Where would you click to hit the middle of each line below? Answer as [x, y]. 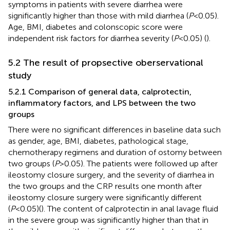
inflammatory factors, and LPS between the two [102, 103]
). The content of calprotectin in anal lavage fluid [130, 208]
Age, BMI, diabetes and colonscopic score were [95, 27]
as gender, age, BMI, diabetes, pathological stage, [98, 141]
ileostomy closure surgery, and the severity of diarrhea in [111, 175]
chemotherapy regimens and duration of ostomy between [115, 152]
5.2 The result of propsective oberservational [106, 62]
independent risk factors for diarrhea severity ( [91, 38]
